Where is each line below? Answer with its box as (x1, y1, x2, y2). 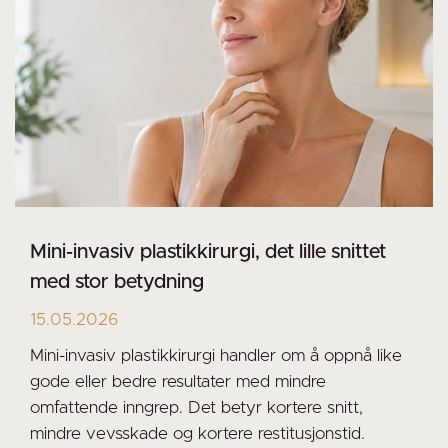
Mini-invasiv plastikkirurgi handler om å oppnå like (30, 347, 402, 365)
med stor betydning (30, 272, 204, 293)
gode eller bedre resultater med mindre (30, 373, 326, 391)
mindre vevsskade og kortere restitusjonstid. (30, 425, 365, 443)
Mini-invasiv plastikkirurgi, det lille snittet (30, 242, 386, 263)
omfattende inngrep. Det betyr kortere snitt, (30, 399, 363, 417)
